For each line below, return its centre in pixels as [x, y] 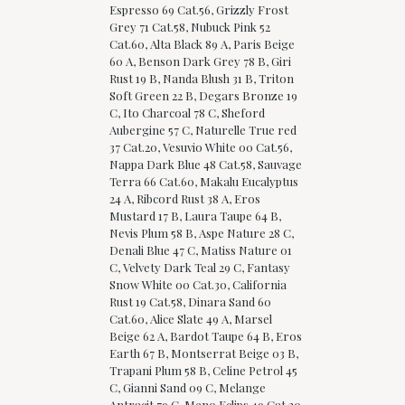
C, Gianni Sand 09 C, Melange [188, 387]
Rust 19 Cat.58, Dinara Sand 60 [190, 301]
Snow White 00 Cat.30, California [198, 284]
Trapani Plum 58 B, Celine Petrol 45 [203, 370]
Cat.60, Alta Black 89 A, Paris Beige [202, 43]
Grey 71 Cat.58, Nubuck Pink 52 [190, 26]
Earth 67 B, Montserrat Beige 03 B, [204, 353]
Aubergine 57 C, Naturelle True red [203, 129]
